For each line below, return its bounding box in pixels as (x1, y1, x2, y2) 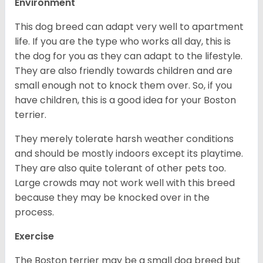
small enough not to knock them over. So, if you (15, 79, 232, 93)
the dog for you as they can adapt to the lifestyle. (15, 49, 242, 63)
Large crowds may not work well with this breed (15, 176, 235, 190)
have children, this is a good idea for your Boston (15, 93, 236, 107)
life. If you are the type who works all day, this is (15, 35, 231, 49)
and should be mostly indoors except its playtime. (15, 147, 243, 161)
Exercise (15, 230, 54, 244)
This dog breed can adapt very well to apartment (15, 20, 244, 34)
